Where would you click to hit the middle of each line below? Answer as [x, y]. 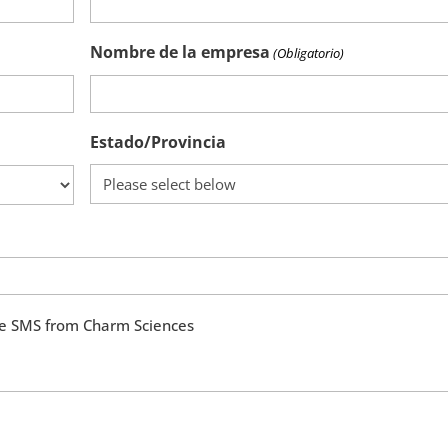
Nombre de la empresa [180, 51]
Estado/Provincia [158, 141]
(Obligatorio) [309, 52]
